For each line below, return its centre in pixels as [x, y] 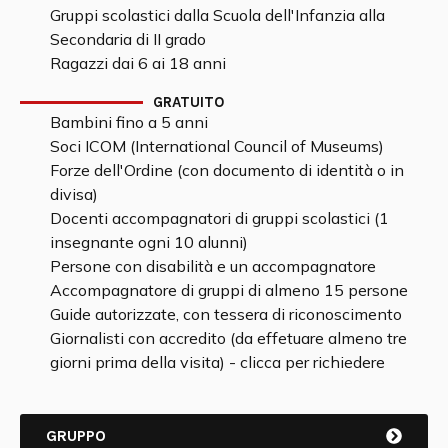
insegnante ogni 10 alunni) [149, 241]
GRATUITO [188, 101]
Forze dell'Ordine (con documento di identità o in [227, 169]
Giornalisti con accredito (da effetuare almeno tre [228, 337]
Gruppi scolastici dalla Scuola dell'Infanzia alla [217, 14]
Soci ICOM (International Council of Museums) [217, 145]
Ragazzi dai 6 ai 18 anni [138, 62]
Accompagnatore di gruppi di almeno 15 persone [229, 289]
